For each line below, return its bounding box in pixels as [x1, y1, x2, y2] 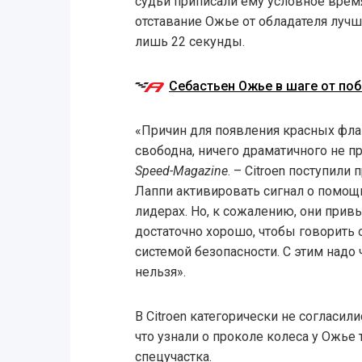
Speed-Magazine [134, 163, 228, 179]
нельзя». [134, 264, 186, 280]
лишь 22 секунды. [134, 34, 245, 50]
